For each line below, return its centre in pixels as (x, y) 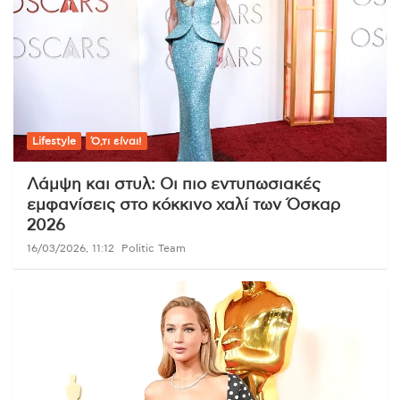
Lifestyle (54, 142)
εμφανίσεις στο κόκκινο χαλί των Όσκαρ (183, 206)
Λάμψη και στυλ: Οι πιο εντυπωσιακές (174, 185)
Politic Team (154, 249)
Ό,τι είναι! (117, 142)
